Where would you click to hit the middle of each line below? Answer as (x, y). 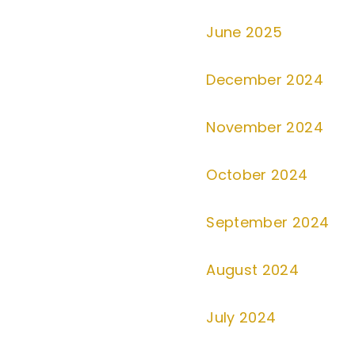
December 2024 (265, 80)
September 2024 (268, 222)
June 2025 (244, 32)
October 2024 (257, 175)
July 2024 (241, 317)
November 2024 (265, 127)
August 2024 (253, 270)
